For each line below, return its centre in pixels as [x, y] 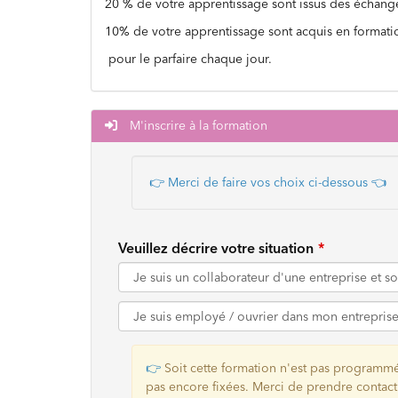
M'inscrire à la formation [197, 125]
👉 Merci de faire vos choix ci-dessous [259, 182]
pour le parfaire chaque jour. [188, 59]
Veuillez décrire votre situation [216, 248]
